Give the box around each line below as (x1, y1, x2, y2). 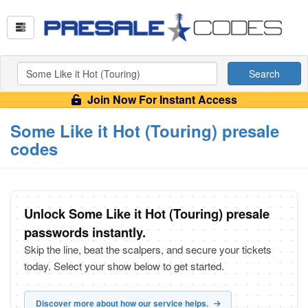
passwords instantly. (24, 223, 146, 241)
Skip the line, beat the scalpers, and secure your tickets (24, 242, 272, 256)
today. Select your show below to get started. (24, 258, 224, 273)
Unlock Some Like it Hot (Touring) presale (24, 204, 269, 223)
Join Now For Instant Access (84, 91, 237, 107)
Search (249, 67, 280, 80)
